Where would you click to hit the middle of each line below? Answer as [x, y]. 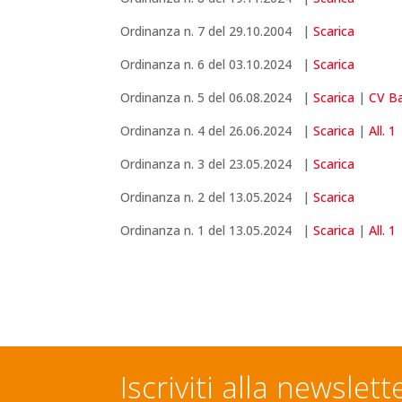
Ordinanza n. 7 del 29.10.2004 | [217, 31]
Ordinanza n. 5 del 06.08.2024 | [217, 98]
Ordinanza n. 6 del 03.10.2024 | [217, 65]
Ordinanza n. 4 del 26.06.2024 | [217, 131]
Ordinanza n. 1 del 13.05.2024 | [217, 231]
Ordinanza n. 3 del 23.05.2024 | [217, 164]
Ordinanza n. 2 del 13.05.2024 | [217, 197]
